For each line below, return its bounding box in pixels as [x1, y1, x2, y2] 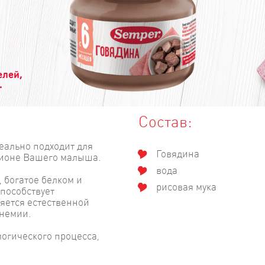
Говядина [156, 147, 199, 160]
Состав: [138, 111, 192, 131]
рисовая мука [156, 180, 216, 193]
